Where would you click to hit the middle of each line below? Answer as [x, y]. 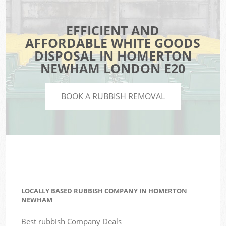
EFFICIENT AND [113, 31]
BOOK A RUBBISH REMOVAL [113, 96]
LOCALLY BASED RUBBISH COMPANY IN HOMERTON [104, 191]
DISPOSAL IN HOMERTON [113, 56]
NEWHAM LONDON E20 [113, 68]
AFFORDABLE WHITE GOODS [113, 43]
